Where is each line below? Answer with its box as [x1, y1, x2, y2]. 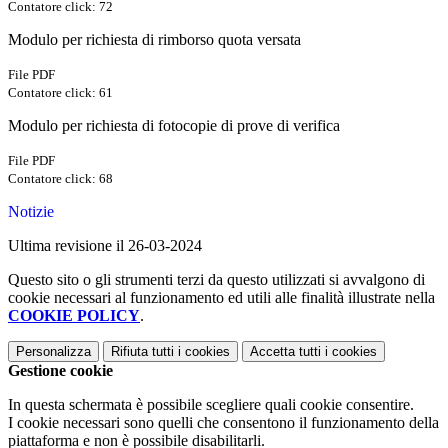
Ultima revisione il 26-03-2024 [8, 237, 202, 255]
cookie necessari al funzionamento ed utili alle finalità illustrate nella [8, 289, 435, 307]
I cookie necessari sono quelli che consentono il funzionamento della [8, 414, 439, 432]
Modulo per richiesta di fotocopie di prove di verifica [8, 117, 340, 135]
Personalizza [16, 344, 91, 360]
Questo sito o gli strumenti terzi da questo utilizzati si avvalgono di [8, 271, 425, 289]
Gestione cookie [8, 362, 113, 380]
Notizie [8, 203, 54, 221]
